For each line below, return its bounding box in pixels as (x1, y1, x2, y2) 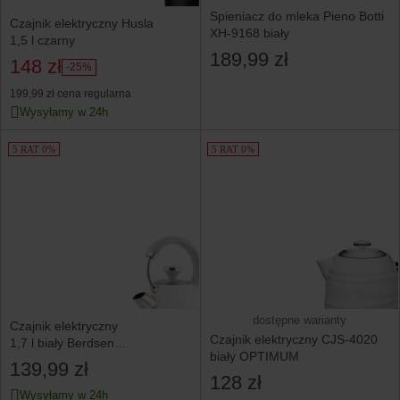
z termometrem (10, 352, 96, 367)
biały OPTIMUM (209, 348, 299, 363)
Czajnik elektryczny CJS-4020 (209, 331, 378, 346)
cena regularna (54, 87, 131, 101)
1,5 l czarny (10, 33, 75, 48)
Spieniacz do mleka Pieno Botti (209, 8, 384, 23)
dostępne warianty (253, 312, 347, 327)
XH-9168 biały (209, 25, 289, 40)
